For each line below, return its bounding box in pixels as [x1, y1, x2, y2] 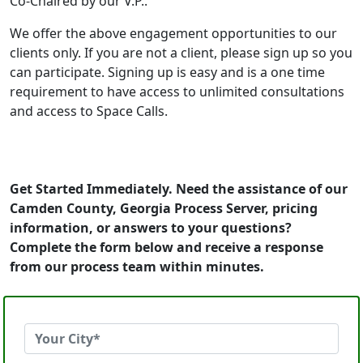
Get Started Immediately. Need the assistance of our [10, 180, 348, 198]
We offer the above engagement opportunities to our [10, 24, 337, 42]
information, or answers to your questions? [10, 219, 292, 237]
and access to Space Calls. [10, 102, 168, 120]
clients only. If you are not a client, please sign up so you [10, 44, 352, 62]
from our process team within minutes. [10, 258, 264, 275]
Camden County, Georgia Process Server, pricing [10, 199, 318, 217]
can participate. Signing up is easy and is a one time [10, 63, 325, 81]
